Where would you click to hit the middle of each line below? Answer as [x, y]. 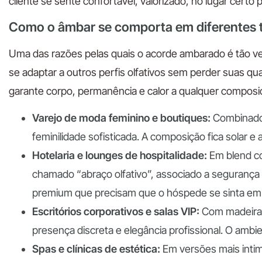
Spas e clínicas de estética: [96, 249]
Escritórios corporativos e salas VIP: [116, 212]
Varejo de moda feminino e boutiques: [121, 118]
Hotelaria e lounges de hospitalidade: [120, 156]
